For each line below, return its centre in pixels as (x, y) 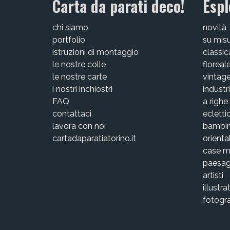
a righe (215, 101)
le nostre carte (80, 76)
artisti (213, 175)
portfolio (69, 40)
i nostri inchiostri (82, 89)
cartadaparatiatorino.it (94, 138)
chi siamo (70, 27)
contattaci (72, 113)
